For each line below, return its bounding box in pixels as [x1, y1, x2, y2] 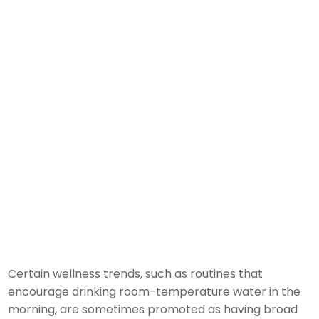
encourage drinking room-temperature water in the [8, 283, 301, 300]
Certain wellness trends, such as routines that [8, 265, 263, 282]
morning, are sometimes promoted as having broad [8, 300, 298, 318]
